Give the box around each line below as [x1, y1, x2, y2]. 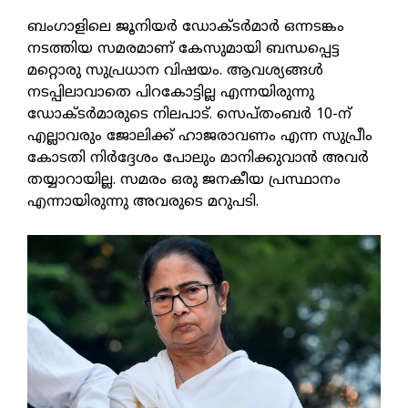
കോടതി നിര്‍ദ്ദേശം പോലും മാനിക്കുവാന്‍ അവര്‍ [27, 149, 369, 168]
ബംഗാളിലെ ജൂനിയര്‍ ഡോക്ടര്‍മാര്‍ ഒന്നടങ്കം [27, 18, 344, 37]
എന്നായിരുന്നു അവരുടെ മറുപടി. [27, 193, 268, 212]
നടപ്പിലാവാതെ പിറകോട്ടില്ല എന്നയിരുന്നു [27, 84, 314, 103]
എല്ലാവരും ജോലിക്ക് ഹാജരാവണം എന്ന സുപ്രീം [27, 127, 372, 147]
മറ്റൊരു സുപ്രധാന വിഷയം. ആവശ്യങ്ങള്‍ [27, 62, 323, 81]
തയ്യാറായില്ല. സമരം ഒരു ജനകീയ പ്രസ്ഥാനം [27, 171, 341, 190]
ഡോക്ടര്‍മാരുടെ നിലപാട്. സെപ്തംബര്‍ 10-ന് [27, 106, 352, 125]
